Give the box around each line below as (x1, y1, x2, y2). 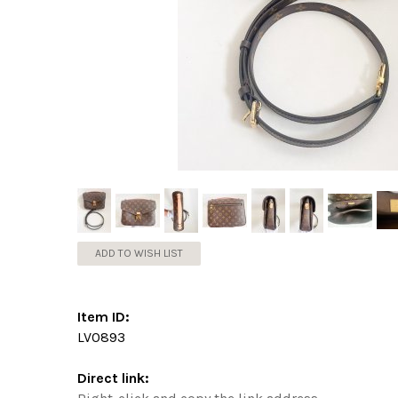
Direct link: (77, 369, 149, 386)
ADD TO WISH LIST (95, 246, 183, 259)
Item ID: (77, 307, 130, 325)
